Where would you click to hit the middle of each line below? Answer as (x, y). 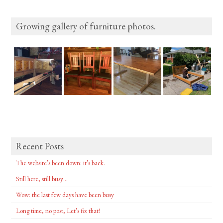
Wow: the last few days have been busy (65, 195)
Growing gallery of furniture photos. (86, 26)
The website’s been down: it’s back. (61, 163)
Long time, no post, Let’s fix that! (58, 211)
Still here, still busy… (42, 179)
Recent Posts (40, 146)
